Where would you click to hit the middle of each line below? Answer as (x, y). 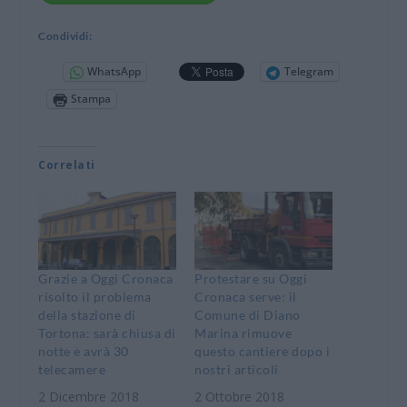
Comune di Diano (248, 315)
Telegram (309, 72)
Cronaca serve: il (246, 297)
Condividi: (65, 35)
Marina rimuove (243, 333)
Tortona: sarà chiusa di (107, 333)
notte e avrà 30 (84, 352)
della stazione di (87, 315)
